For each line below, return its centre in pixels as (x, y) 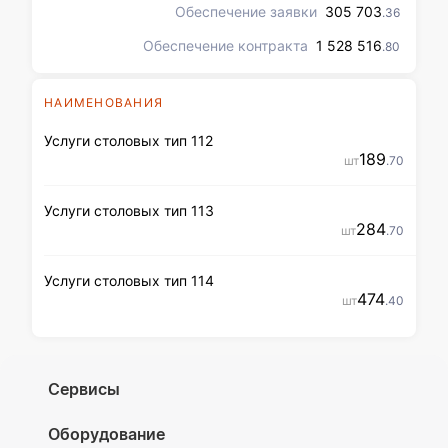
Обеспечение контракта (225, 45)
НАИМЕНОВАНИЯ (103, 102)
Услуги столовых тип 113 (129, 210)
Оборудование (106, 434)
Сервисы (84, 389)
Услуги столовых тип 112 (128, 140)
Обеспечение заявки (246, 11)
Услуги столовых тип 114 (129, 280)
